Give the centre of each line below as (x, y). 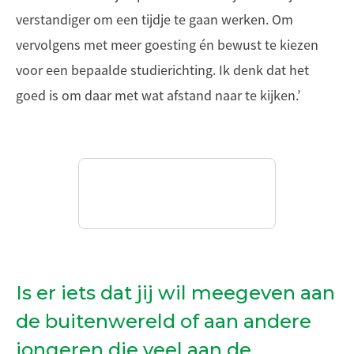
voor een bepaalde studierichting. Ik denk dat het (162, 70)
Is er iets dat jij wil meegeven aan (175, 293)
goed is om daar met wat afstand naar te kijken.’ (160, 96)
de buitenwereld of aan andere (164, 321)
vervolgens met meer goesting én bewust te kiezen (167, 45)
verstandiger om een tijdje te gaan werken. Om (154, 20)
